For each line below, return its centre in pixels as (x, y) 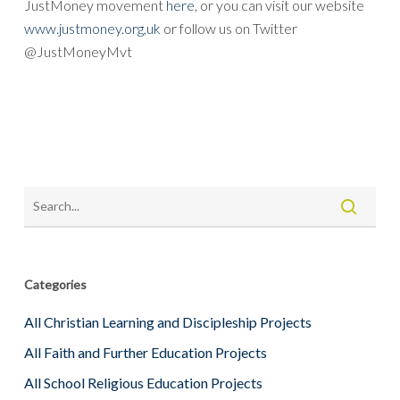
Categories (55, 284)
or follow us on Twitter (230, 28)
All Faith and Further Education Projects (145, 352)
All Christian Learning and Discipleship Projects (167, 322)
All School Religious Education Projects (143, 383)
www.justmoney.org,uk (93, 28)
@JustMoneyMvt (78, 51)
